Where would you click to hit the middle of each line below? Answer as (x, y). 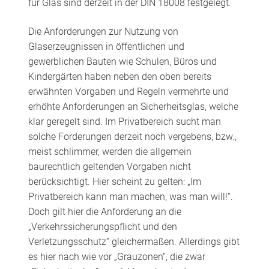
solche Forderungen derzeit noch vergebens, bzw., (132, 137)
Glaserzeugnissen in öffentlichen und (106, 47)
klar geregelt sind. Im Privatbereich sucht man (124, 122)
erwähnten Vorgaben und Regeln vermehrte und (128, 92)
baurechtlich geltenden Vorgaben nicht (109, 167)
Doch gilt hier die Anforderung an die (104, 212)
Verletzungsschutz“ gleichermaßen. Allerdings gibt (134, 242)
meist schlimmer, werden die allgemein (110, 152)
